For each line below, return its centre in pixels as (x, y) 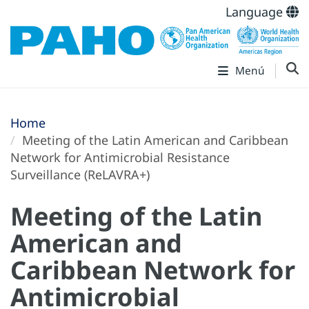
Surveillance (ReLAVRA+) (80, 175)
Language (256, 12)
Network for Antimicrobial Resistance (120, 158)
